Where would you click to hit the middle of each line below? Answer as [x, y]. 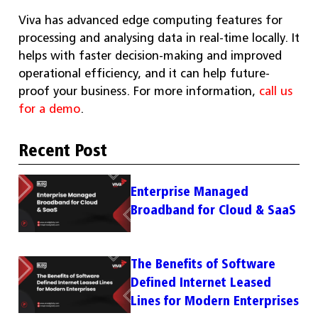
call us [276, 91]
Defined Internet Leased [201, 281]
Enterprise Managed [190, 191]
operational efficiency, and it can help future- [144, 73]
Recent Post [63, 149]
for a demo [49, 108]
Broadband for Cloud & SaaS [214, 209]
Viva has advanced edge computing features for [150, 20]
